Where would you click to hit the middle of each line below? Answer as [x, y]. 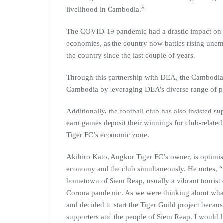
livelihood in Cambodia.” [106, 10]
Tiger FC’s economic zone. [108, 135]
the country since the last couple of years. [131, 56]
